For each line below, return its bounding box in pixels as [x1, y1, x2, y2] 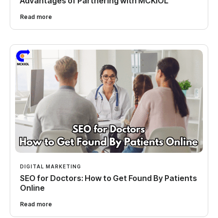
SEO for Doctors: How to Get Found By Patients [20, 173, 197, 183]
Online [20, 183, 45, 193]
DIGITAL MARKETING [20, 163, 81, 170]
